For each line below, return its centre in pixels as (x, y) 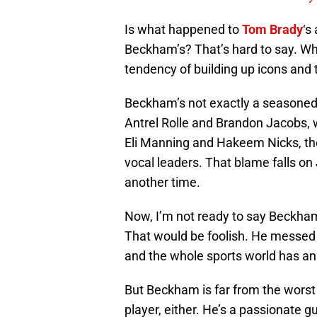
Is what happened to (183, 30)
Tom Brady (272, 30)
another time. (162, 183)
